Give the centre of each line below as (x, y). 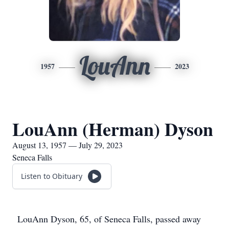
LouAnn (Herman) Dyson (113, 129)
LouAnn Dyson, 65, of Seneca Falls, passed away (109, 219)
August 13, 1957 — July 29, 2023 (67, 145)
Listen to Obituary (52, 176)
